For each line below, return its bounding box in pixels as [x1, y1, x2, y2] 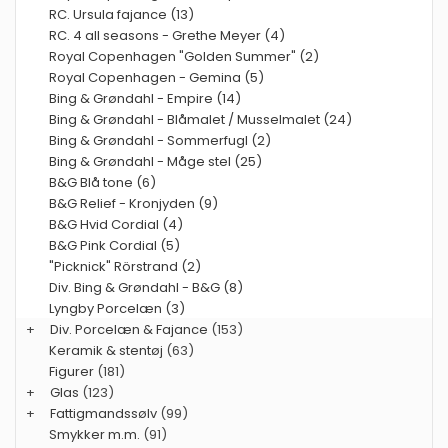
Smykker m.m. [49, 424, 140, 444]
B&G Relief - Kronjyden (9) [49, 193, 218, 213]
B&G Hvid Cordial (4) [49, 214, 183, 234]
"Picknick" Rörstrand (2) [49, 256, 201, 276]
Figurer [49, 361, 94, 381]
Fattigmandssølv [50, 403, 157, 423]
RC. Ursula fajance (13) [49, 4, 194, 24]
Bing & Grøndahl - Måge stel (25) [49, 151, 262, 171]
